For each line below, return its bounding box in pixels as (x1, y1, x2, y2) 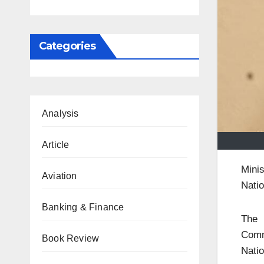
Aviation (42, 171, 77, 181)
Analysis (42, 108, 79, 118)
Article (42, 140, 70, 150)
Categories (39, 39, 95, 52)
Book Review (42, 233, 100, 243)
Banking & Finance (42, 202, 124, 212)
